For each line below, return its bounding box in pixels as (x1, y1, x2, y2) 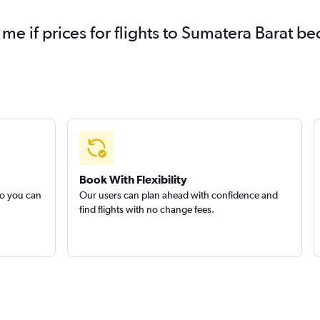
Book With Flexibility (79, 173, 187, 186)
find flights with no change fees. (79, 204, 214, 215)
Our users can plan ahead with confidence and (79, 189, 278, 201)
